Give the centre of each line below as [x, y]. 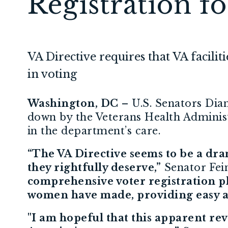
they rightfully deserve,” [94, 167]
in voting [52, 74]
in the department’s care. [94, 131]
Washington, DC [73, 103]
